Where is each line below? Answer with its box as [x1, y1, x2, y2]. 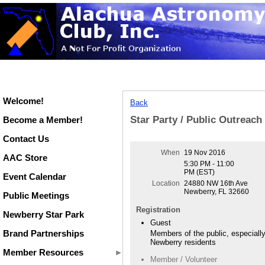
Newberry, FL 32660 [184, 188, 250, 196]
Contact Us [3, 134, 49, 144]
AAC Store [3, 153, 47, 163]
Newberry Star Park [3, 209, 84, 219]
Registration [136, 205, 180, 215]
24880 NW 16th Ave [184, 179, 248, 188]
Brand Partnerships [3, 228, 84, 238]
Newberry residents [150, 238, 216, 247]
